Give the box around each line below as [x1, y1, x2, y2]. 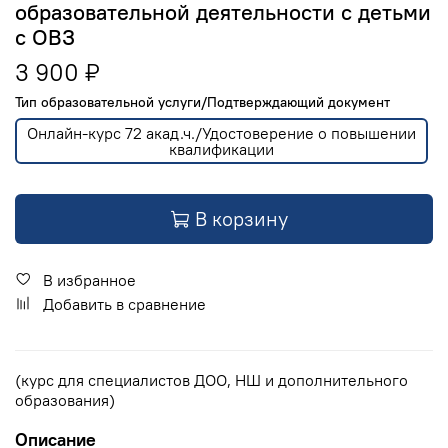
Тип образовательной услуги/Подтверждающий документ [15, 93, 390, 112]
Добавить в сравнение [43, 294, 206, 315]
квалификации [169, 138, 274, 159]
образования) [15, 390, 115, 411]
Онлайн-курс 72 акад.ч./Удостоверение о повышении [27, 122, 416, 143]
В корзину [195, 206, 288, 232]
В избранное [43, 270, 136, 291]
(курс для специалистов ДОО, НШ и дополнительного [15, 370, 408, 391]
